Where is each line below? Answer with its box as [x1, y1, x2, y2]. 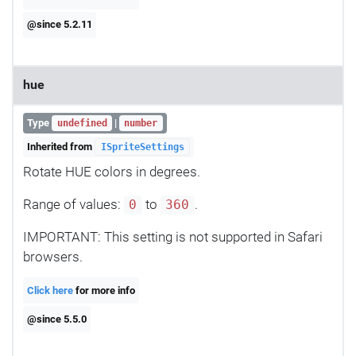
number [124, 118, 158, 130]
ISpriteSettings [100, 141, 184, 153]
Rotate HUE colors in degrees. [23, 164, 200, 180]
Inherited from [27, 140, 95, 153]
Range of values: [23, 196, 124, 213]
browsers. [23, 249, 83, 265]
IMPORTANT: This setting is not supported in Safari [23, 229, 323, 246]
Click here [27, 284, 74, 296]
